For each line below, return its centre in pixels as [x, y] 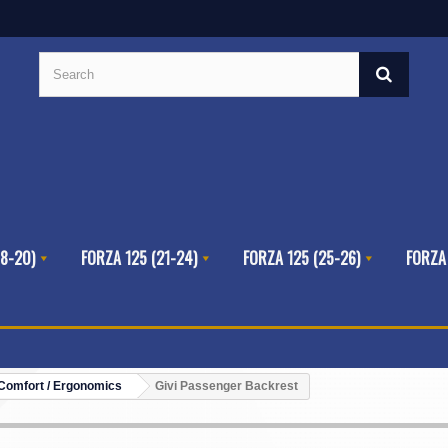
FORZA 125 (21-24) [139, 258]
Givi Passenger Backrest [226, 386]
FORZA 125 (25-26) [301, 258]
